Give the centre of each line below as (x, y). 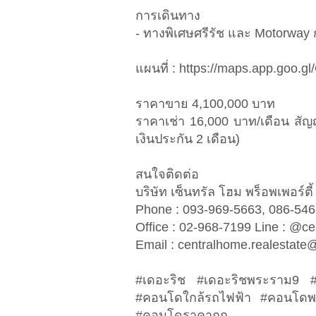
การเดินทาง (168, 16)
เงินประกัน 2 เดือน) (188, 139)
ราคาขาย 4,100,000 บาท (205, 104)
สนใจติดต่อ (174, 175)
